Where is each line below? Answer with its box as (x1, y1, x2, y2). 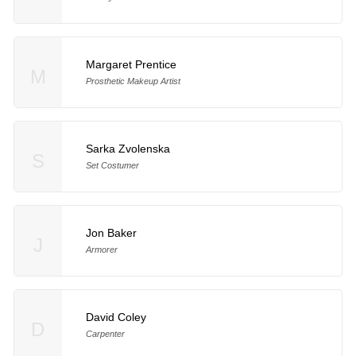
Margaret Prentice (85, 57, 176, 71)
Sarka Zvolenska (85, 141, 170, 155)
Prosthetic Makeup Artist (85, 75, 180, 86)
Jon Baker (85, 226, 137, 239)
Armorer (85, 244, 118, 254)
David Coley (85, 310, 146, 323)
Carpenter (85, 328, 125, 339)
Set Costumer (85, 160, 139, 170)
